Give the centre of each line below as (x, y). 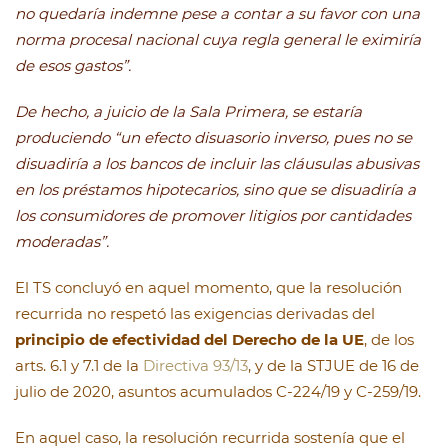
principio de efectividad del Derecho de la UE (189, 340)
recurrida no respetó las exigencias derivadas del (195, 314)
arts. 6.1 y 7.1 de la (79, 366)
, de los (389, 340)
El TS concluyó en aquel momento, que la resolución (208, 288)
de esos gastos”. (73, 66)
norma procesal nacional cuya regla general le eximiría (218, 40)
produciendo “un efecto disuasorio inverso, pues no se (213, 138)
